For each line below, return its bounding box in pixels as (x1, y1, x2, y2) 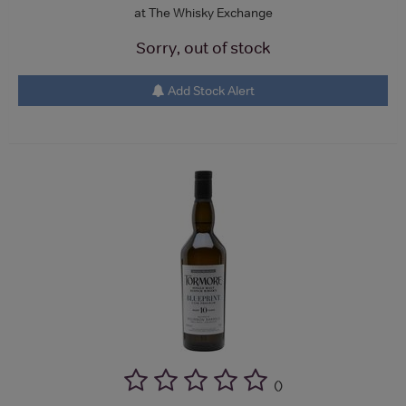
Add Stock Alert (164, 82, 255, 99)
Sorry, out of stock (136, 37, 270, 58)
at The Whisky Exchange (133, 4, 273, 21)
